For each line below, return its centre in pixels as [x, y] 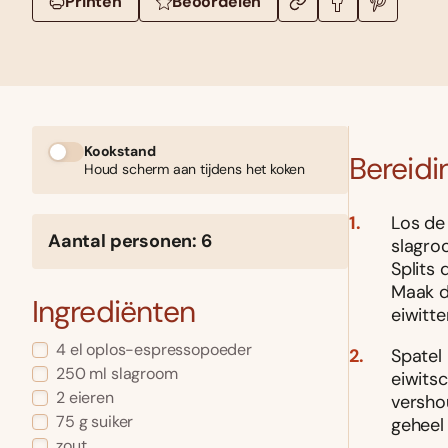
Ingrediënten [114, 312]
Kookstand [120, 151]
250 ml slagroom [117, 374]
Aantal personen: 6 [130, 241]
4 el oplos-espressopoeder [154, 350]
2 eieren [85, 398]
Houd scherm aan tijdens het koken [195, 169]
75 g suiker [95, 422]
